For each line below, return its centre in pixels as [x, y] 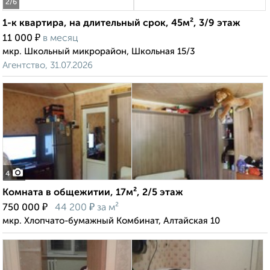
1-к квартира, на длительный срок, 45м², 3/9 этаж [121, 24]
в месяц [61, 39]
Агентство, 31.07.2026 [48, 66]
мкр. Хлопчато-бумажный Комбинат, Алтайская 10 [111, 221]
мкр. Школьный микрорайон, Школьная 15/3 [99, 52]
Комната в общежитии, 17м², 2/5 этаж [93, 193]
